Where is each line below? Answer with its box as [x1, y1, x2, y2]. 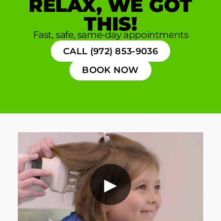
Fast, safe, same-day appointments [33, 28, 188, 40]
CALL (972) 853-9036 [63, 45, 158, 56]
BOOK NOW [82, 64, 139, 75]
